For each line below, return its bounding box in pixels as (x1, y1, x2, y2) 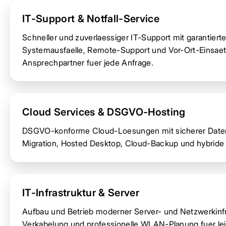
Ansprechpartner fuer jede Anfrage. (22, 57, 153, 68)
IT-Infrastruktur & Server (22, 186, 139, 199)
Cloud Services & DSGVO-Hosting (22, 105, 186, 118)
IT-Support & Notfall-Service (22, 12, 159, 25)
